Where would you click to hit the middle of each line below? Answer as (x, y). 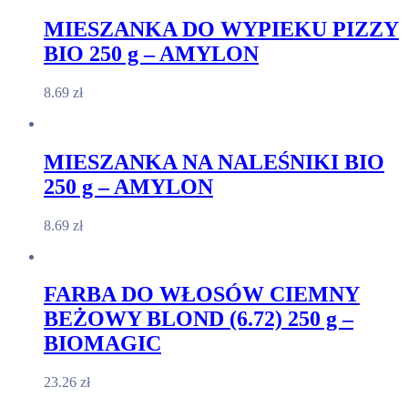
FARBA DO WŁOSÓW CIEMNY (202, 295)
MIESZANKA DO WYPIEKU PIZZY (221, 29)
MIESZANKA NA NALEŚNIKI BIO (214, 162)
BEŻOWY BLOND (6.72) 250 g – (199, 319)
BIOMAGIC (102, 344)
